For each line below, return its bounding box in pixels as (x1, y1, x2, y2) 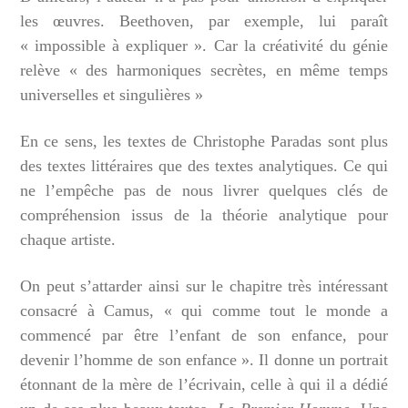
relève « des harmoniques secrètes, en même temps (20, 61, 388, 80)
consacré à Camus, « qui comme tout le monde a (20, 301, 388, 321)
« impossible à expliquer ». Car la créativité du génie (20, 36, 388, 56)
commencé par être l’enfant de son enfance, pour (20, 326, 388, 345)
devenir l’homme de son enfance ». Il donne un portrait (20, 351, 388, 370)
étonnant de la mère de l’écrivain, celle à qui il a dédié (20, 375, 388, 394)
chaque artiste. (20, 230, 116, 250)
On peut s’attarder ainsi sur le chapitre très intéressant (20, 277, 388, 296)
